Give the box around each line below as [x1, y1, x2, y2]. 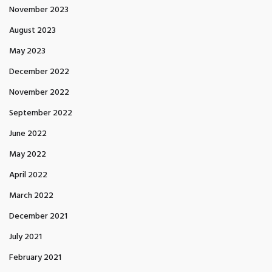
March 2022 [9, 189, 53, 203]
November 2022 [9, 86, 69, 100]
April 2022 [9, 168, 47, 182]
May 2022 [9, 148, 46, 161]
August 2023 [9, 24, 56, 38]
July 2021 [9, 230, 42, 244]
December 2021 [9, 209, 67, 223]
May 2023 [9, 44, 46, 58]
